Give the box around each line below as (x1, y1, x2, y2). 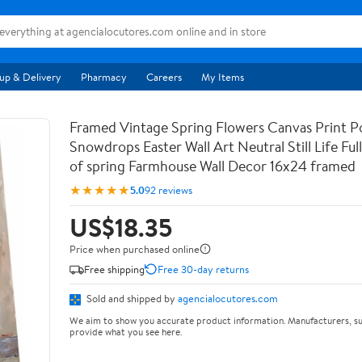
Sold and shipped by (84, 291, 178, 305)
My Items (201, 69, 244, 84)
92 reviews (145, 182, 192, 197)
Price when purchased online (69, 242, 200, 256)
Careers (146, 69, 182, 84)
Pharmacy (81, 69, 127, 84)
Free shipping (84, 261, 145, 276)
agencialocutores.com (178, 291, 278, 305)
